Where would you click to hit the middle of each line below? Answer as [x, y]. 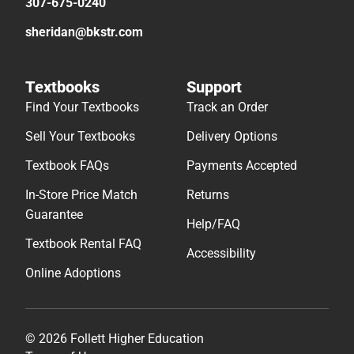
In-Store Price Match [81, 195]
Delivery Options [232, 137]
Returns [208, 195]
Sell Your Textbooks [80, 137]
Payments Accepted [242, 166]
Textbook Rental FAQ [83, 244]
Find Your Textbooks [82, 107]
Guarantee [54, 215]
